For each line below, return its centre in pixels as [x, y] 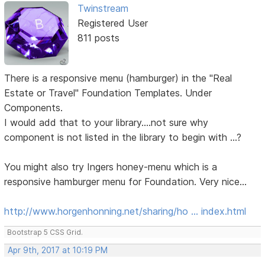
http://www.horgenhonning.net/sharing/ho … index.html [125, 211]
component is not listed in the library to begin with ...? [123, 138]
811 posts [98, 38]
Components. [34, 108]
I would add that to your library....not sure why [106, 123]
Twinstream [103, 9]
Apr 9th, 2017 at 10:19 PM [58, 251]
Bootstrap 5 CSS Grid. [45, 232]
